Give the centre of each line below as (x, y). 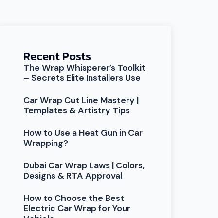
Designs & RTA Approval (73, 175)
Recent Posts (57, 56)
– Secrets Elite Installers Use (82, 78)
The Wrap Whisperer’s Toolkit (85, 67)
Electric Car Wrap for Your (77, 208)
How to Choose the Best (74, 198)
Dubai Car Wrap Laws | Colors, (84, 165)
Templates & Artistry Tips (77, 110)
